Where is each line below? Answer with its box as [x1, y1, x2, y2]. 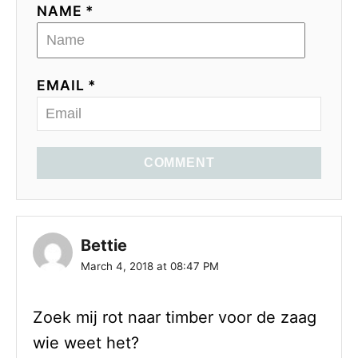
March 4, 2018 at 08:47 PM [81, 260, 219, 273]
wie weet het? [33, 333, 139, 353]
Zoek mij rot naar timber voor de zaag [33, 308, 316, 328]
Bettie [81, 236, 127, 256]
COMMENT [143, 156, 215, 170]
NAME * [37, 2, 95, 20]
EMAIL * [37, 77, 97, 94]
